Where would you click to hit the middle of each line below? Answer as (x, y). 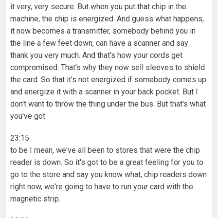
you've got (28, 116)
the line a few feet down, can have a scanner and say (99, 43)
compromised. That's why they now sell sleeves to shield (108, 68)
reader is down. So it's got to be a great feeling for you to (107, 163)
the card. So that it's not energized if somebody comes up (108, 80)
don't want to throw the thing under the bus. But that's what (108, 104)
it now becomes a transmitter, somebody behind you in (103, 31)
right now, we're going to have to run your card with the (102, 187)
